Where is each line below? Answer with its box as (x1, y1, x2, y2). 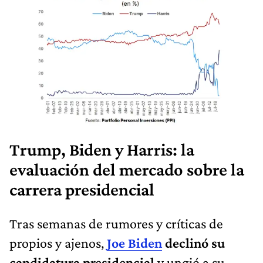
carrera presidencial (9, 179, 154, 200)
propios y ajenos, (9, 234, 107, 251)
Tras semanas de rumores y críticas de (9, 215, 223, 231)
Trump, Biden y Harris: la (9, 139, 194, 160)
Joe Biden (107, 234, 162, 251)
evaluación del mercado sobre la (9, 159, 244, 180)
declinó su (162, 234, 225, 251)
